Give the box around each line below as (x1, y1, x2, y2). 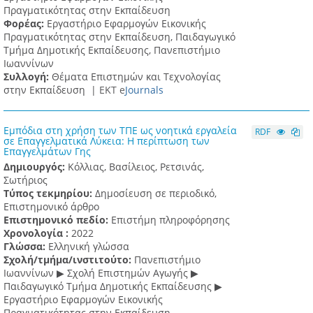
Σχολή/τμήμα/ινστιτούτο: (3, 253, 134, 267)
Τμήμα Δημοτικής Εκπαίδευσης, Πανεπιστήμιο (3, 43, 220, 57)
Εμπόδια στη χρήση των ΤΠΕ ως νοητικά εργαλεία (3, 124, 237, 138)
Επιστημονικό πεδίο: (3, 213, 111, 227)
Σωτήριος (3, 173, 48, 187)
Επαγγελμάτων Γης (3, 145, 91, 159)
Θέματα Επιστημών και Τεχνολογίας (52, 70, 221, 84)
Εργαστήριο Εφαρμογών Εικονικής (47, 17, 206, 31)
